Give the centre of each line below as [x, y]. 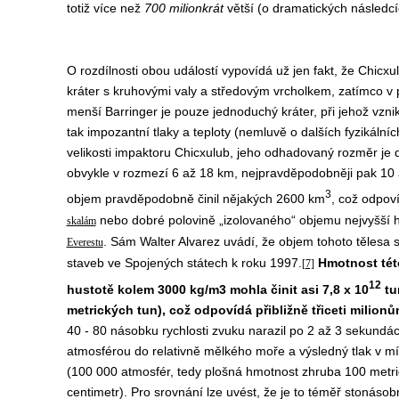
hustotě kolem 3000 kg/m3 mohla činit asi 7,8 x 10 [217, 289]
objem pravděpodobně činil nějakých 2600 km [195, 198]
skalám [81, 220]
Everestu [85, 242]
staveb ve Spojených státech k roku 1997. [184, 262]
